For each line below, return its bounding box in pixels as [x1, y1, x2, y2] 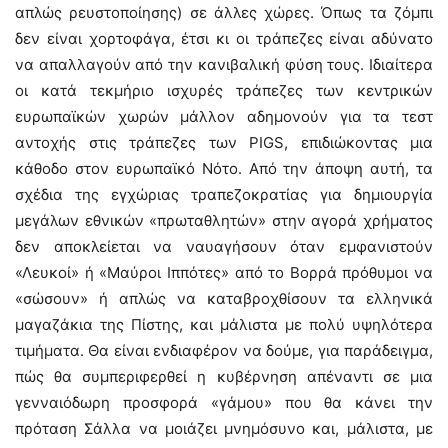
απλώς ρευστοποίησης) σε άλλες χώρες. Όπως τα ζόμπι [15, 3, 433, 22]
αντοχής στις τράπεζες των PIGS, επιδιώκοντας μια [15, 133, 433, 152]
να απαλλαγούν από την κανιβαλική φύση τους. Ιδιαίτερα [15, 55, 433, 74]
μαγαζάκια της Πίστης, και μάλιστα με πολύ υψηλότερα [15, 315, 433, 334]
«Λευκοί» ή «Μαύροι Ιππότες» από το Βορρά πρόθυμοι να [15, 263, 433, 282]
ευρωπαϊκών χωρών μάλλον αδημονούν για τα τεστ [15, 107, 433, 126]
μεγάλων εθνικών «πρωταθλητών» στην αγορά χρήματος [15, 211, 433, 230]
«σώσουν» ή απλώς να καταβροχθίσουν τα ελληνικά [15, 289, 433, 308]
